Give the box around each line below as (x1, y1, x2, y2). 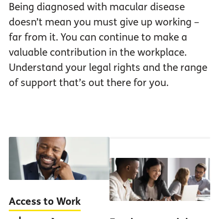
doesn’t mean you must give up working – (8, 16, 199, 29)
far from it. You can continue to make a (8, 31, 187, 44)
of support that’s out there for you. (8, 77, 169, 89)
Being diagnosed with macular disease (8, 1, 185, 14)
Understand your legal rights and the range (8, 62, 207, 74)
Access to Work (8, 196, 81, 208)
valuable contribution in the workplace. (8, 46, 187, 59)
